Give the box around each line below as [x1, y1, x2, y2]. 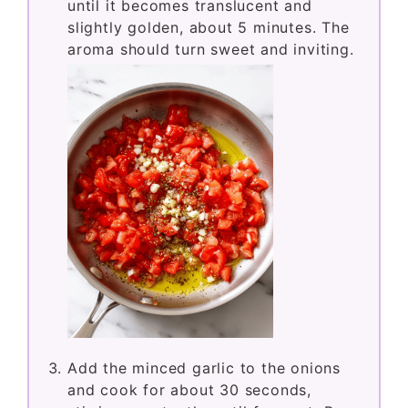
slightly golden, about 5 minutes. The [67, 17, 350, 36]
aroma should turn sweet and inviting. [67, 39, 354, 58]
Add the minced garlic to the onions [67, 358, 341, 377]
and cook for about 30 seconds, [67, 380, 312, 399]
